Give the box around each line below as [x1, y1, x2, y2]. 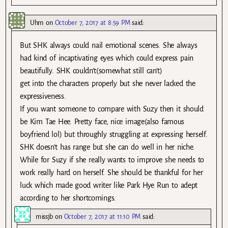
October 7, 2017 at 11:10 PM [64, 213, 141, 221]
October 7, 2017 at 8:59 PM [54, 19, 130, 27]
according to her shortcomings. [20, 194, 116, 203]
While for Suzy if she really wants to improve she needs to [20, 156, 205, 164]
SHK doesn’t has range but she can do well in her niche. [20, 143, 195, 152]
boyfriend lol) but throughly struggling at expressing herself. [20, 130, 208, 139]
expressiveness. [20, 92, 66, 101]
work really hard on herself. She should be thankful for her [20, 168, 203, 177]
